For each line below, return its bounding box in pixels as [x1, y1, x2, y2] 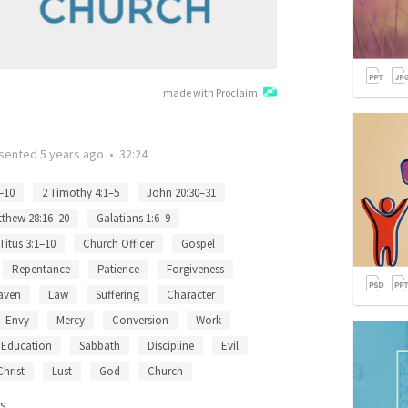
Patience [97, 261, 139, 277]
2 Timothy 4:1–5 [42, 185, 119, 200]
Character [167, 287, 215, 302]
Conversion [112, 312, 168, 328]
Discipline [148, 338, 194, 353]
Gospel [181, 236, 215, 251]
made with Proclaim [163, 86, 258, 99]
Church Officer [83, 236, 154, 251]
